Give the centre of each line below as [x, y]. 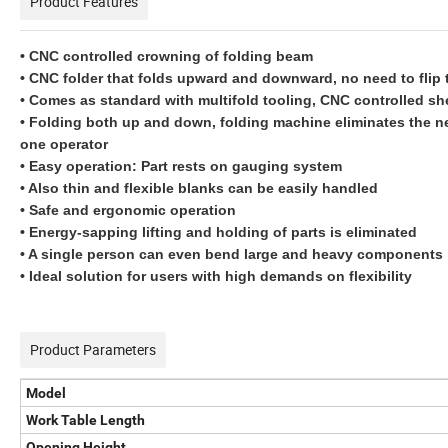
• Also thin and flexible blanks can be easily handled [199, 188]
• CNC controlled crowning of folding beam [166, 56]
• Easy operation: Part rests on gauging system [181, 166]
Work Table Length [85, 420]
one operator [64, 144]
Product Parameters [93, 350]
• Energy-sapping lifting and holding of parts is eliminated [218, 232]
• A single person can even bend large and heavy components [231, 254]
